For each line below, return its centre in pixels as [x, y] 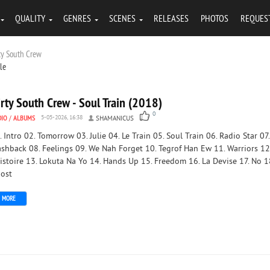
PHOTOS [215, 18]
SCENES [122, 18]
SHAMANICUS [115, 119]
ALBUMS [24, 118]
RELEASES [171, 18]
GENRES [77, 18]
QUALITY [30, 18]
